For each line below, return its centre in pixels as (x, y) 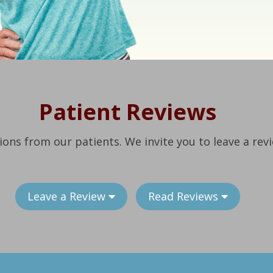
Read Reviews (184, 196)
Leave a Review (68, 196)
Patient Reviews (127, 112)
